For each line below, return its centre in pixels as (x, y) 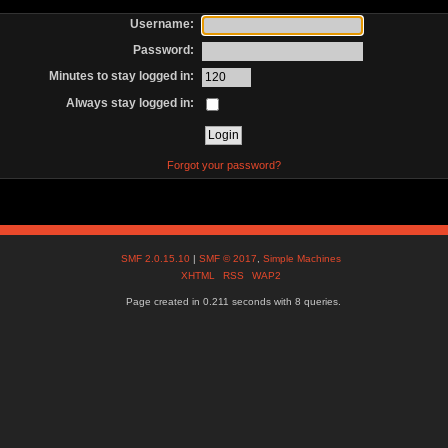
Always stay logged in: (130, 102)
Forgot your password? (223, 164)
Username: (162, 23)
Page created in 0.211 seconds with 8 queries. (234, 302)
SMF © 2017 (228, 259)
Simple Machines (302, 259)
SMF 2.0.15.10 (157, 259)
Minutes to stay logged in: (122, 76)
